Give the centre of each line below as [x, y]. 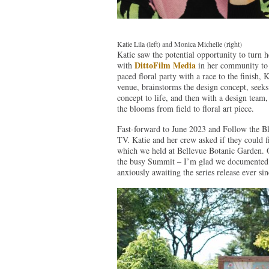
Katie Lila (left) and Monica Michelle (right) [179, 44]
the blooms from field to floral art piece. [185, 108]
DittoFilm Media [165, 65]
